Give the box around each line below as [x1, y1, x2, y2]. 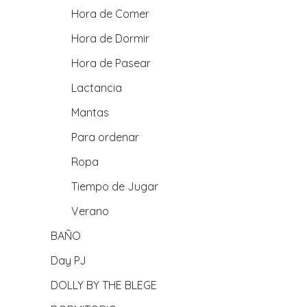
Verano [71, 204, 109, 218]
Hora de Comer [71, 7, 149, 21]
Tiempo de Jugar [71, 180, 158, 193]
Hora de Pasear [71, 56, 151, 70]
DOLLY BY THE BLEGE [51, 278, 157, 292]
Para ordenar [71, 130, 139, 144]
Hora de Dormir [71, 32, 149, 45]
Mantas [71, 106, 109, 119]
